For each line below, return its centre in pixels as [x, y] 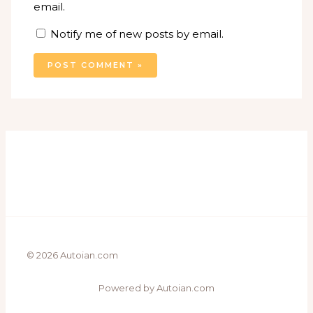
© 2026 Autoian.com [72, 255]
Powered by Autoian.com [156, 287]
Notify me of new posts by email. [137, 34]
